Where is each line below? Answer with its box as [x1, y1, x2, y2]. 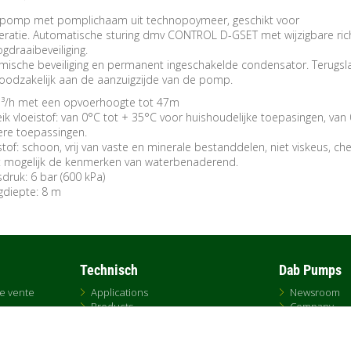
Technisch [80, 261, 138, 278]
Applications [91, 284, 148, 299]
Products [91, 299, 133, 313]
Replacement [91, 327, 154, 342]
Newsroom [290, 284, 340, 299]
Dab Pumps [279, 261, 342, 278]
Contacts [290, 313, 331, 327]
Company [290, 299, 334, 313]
